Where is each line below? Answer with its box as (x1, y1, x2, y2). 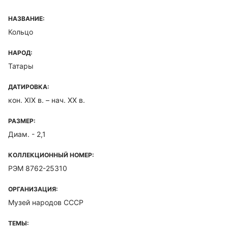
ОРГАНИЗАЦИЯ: (8, 185, 58, 193)
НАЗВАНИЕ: (8, 15, 45, 22)
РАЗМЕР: (8, 117, 36, 125)
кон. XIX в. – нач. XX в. (8, 96, 85, 104)
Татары (8, 62, 34, 70)
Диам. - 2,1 (8, 130, 46, 138)
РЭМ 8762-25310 (8, 164, 67, 173)
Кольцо (8, 27, 33, 36)
